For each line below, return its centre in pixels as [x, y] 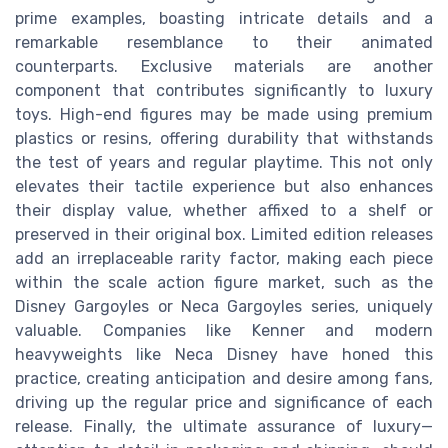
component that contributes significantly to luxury [224, 91]
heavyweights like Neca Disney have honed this [224, 355]
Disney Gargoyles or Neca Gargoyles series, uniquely [224, 307]
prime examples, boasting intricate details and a [224, 19]
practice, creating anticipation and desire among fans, [224, 379]
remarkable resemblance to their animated [224, 43]
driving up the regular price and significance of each [224, 403]
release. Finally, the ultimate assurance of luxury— [224, 427]
